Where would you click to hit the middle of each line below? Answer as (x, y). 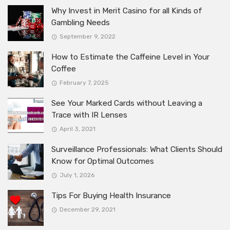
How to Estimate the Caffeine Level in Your (130, 57)
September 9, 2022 (87, 36)
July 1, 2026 (77, 175)
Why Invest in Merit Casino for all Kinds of (127, 11)
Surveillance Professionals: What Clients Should (137, 149)
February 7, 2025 (84, 83)
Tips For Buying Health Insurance (111, 195)
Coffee (64, 69)
